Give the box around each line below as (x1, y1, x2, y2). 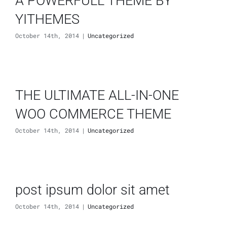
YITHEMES (15, 11, 80, 27)
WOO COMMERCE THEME (15, 105, 171, 122)
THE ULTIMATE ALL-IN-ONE (15, 87, 179, 103)
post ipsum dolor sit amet (15, 181, 170, 198)
